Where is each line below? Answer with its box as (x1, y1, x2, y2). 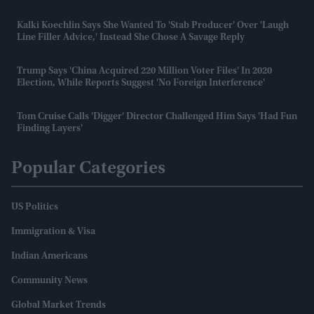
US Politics (11, 202, 58, 212)
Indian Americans (11, 251, 88, 261)
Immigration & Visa (11, 226, 95, 237)
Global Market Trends (11, 300, 106, 310)
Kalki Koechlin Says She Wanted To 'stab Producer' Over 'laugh (17, 20, 289, 31)
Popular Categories (11, 159, 165, 178)
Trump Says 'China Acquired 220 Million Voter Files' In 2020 (17, 66, 272, 76)
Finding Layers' (17, 123, 83, 134)
